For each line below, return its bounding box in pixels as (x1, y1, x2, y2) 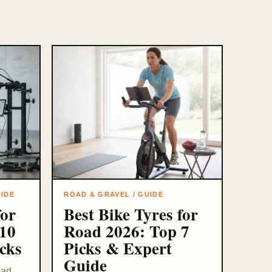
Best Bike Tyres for (64, 202, 199, 226)
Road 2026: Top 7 (64, 219, 190, 243)
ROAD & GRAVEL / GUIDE (64, 191, 163, 199)
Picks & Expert (64, 236, 172, 260)
